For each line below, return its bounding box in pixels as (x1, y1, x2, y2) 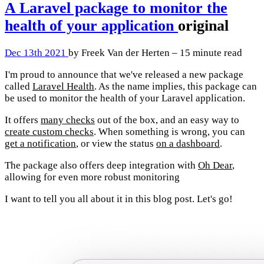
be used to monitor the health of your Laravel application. (5, 93, 245, 104)
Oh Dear (198, 160, 232, 171)
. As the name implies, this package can (94, 81, 257, 93)
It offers (5, 114, 41, 126)
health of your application (5, 17, 178, 35)
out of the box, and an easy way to (95, 114, 239, 126)
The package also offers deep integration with (5, 160, 198, 171)
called (5, 81, 32, 93)
